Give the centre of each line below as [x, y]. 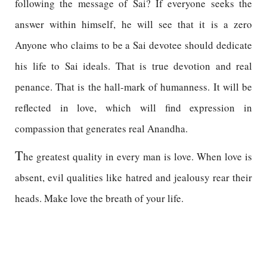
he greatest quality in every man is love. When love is [138, 156]
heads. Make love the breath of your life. [99, 198]
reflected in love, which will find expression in [133, 108]
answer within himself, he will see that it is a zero [133, 24]
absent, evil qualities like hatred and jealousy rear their [133, 177]
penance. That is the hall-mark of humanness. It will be [133, 87]
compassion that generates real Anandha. [101, 128]
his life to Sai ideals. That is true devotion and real [133, 66]
